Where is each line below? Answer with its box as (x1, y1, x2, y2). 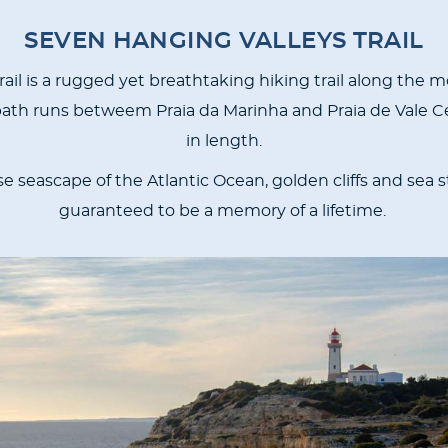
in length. (186, 133, 262, 150)
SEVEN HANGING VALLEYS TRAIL (24, 30, 424, 54)
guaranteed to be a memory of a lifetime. (58, 203, 390, 220)
